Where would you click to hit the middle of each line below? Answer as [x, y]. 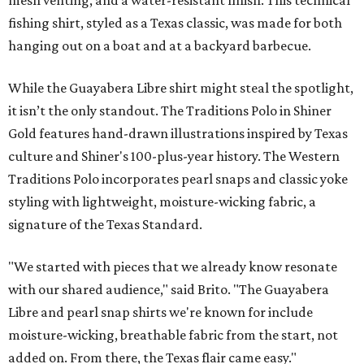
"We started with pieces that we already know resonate [173, 267]
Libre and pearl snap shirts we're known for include [160, 312]
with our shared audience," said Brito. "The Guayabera [169, 290]
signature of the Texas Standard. [105, 225]
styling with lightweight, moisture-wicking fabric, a [162, 202]
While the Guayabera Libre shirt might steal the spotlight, [181, 88]
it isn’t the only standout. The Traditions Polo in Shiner [170, 111]
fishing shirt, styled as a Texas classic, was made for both [175, 23]
